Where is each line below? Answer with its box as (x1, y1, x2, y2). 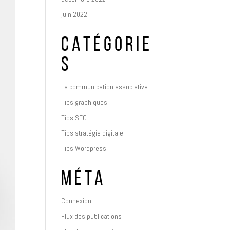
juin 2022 (61, 10, 88, 19)
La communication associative (61, 82, 148, 91)
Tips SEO (61, 113, 87, 122)
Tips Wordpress (61, 144, 107, 153)
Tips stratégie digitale (61, 128, 124, 138)
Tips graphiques (61, 98, 108, 107)
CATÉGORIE (61, 36, 153, 56)
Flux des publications (61, 212, 122, 221)
